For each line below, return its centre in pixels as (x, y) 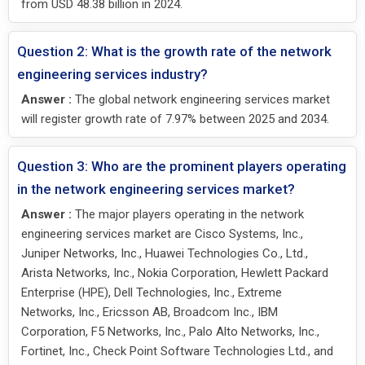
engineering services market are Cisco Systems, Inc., (162, 233)
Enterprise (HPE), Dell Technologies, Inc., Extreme (152, 292)
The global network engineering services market (201, 99)
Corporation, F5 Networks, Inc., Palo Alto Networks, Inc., (170, 331)
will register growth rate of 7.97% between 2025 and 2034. (175, 119)
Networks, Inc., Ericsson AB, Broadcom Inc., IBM (150, 312)
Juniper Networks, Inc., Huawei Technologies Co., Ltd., (165, 253)
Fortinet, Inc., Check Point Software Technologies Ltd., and (177, 351)
